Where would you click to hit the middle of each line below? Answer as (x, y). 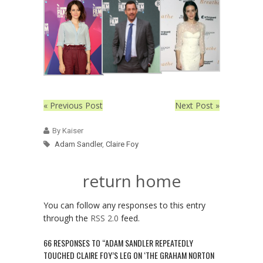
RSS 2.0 (104, 218)
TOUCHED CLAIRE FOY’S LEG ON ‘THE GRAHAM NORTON (129, 255)
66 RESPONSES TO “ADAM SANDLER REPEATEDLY (118, 243)
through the (67, 218)
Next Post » (197, 106)
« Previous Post (73, 106)
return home (131, 181)
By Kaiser (68, 131)
